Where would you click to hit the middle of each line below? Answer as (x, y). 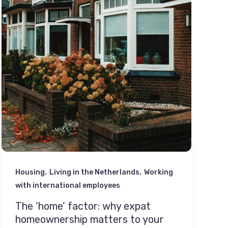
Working (158, 173)
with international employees (67, 186)
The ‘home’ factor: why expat (83, 206)
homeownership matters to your (89, 219)
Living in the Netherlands (94, 173)
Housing (30, 173)
